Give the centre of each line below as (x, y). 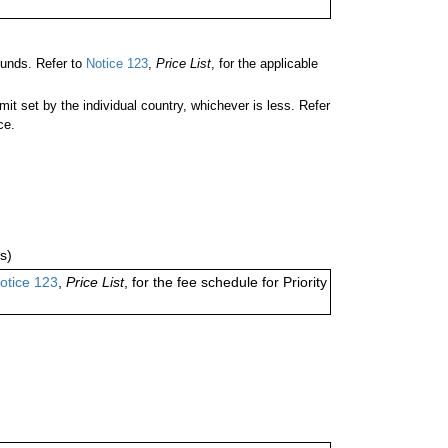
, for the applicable (264, 64)
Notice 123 (115, 64)
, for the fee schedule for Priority (225, 282)
